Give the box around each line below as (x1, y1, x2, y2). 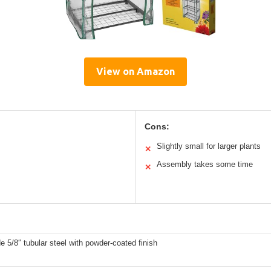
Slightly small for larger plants (157, 141, 261, 151)
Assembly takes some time (157, 159, 253, 169)
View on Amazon (96, 65, 175, 77)
